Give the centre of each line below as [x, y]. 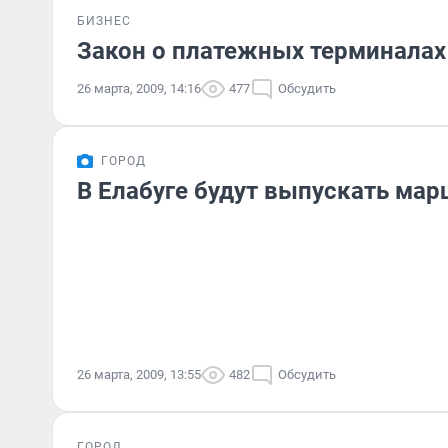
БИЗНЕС [104, 21]
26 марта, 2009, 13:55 [139, 374]
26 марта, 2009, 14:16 [139, 88]
